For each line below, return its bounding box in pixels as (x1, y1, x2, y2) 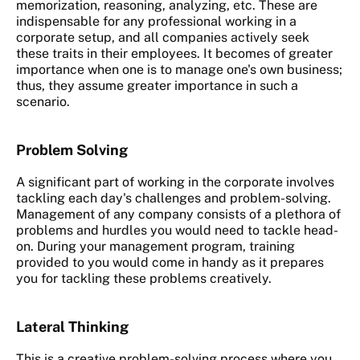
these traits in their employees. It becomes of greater (16, 46, 333, 62)
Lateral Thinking (16, 318, 129, 336)
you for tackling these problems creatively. (16, 271, 272, 287)
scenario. (16, 94, 70, 110)
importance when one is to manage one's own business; (16, 62, 342, 78)
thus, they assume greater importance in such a (16, 78, 298, 94)
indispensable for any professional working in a (16, 14, 297, 30)
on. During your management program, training (16, 239, 295, 255)
